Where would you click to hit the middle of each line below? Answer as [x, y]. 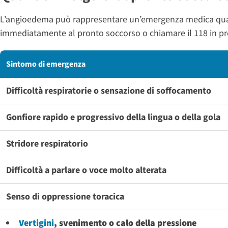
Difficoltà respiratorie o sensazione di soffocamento [109, 91]
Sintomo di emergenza [46, 64]
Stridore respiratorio [47, 144]
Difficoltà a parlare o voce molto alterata [86, 170]
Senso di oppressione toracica [65, 196]
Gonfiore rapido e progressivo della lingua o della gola [113, 117]
